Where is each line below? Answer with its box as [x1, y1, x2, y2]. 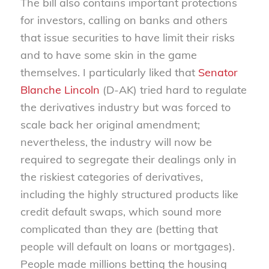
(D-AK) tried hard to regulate [99, 82, 247, 97]
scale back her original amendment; [20, 117, 200, 131]
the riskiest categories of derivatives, [20, 169, 203, 184]
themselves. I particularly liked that [20, 65, 198, 79]
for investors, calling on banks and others [20, 13, 228, 27]
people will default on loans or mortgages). [20, 239, 235, 253]
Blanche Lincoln [20, 82, 100, 97]
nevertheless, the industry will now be [20, 134, 212, 149]
